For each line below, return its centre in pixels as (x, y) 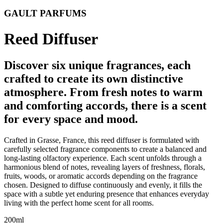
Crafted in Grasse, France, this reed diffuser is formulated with (102, 140)
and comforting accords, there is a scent (105, 106)
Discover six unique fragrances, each (97, 65)
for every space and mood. (71, 119)
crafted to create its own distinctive (94, 79)
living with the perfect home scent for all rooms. (79, 203)
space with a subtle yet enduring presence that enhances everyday (107, 194)
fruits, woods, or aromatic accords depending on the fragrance (101, 176)
